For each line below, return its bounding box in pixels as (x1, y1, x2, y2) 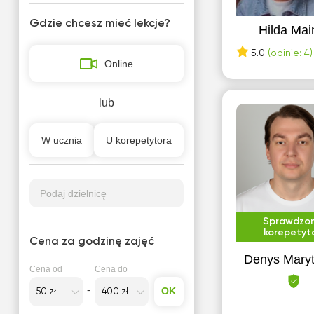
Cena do (94, 264, 128, 274)
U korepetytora (105, 135, 172, 146)
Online (104, 58, 133, 69)
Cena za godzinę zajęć (29, 236, 154, 247)
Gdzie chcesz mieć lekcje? (29, 18, 170, 29)
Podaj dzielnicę (39, 187, 107, 199)
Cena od (29, 264, 62, 274)
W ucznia (41, 135, 82, 146)
